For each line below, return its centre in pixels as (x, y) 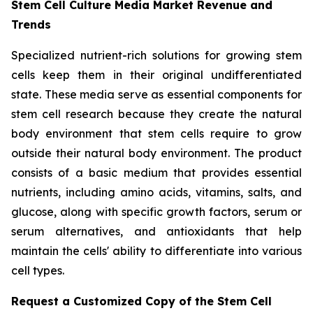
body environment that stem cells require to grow (156, 134)
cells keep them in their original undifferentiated (156, 75)
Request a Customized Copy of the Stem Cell (141, 301)
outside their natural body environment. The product (156, 153)
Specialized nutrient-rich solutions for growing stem (156, 56)
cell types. (38, 271)
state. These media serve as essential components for (156, 95)
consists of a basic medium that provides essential (156, 173)
